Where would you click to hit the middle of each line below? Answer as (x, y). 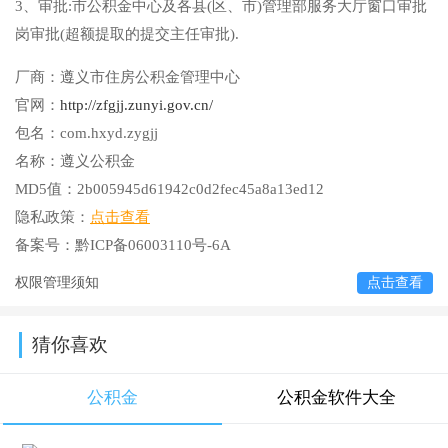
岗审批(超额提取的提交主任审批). (127, 34)
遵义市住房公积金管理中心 (150, 77)
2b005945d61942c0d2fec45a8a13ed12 (200, 189)
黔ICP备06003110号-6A (153, 245)
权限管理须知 (57, 283)
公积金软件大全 (336, 398)
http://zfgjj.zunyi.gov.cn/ (136, 105)
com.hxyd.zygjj (109, 133)
